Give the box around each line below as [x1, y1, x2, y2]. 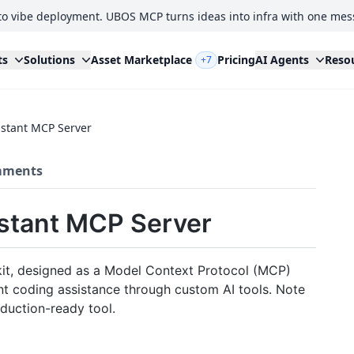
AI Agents [254, 52, 309, 67]
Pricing [217, 52, 255, 67]
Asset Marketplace [90, 52, 192, 67]
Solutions [23, 52, 75, 67]
